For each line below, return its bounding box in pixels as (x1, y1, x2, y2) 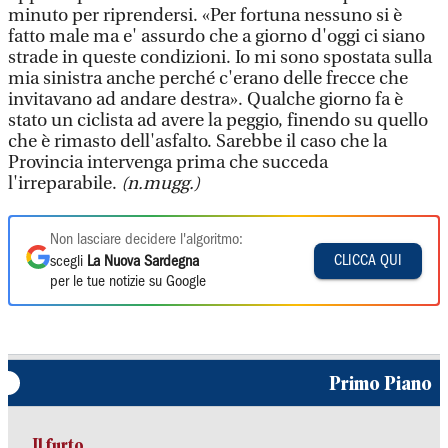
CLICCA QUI (334, 253, 402, 268)
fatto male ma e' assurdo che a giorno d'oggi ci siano (8, 26, 425, 47)
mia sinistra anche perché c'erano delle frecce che (8, 68, 408, 89)
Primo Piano (329, 372, 432, 394)
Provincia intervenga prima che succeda (8, 152, 328, 173)
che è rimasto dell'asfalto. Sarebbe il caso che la (8, 131, 387, 152)
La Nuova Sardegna (87, 255, 199, 269)
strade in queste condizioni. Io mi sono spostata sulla (8, 47, 432, 68)
